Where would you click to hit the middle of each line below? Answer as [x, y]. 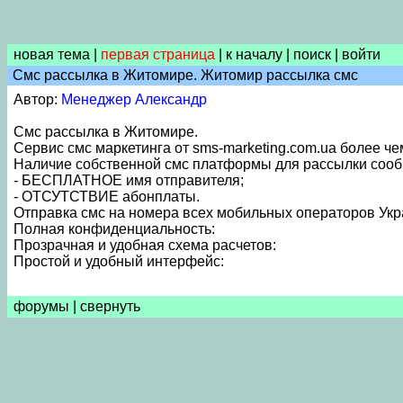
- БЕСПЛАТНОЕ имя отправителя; [129, 180]
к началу [254, 54]
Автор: [37, 99]
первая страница [158, 54]
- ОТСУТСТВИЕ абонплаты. [107, 197]
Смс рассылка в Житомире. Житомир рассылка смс [184, 75]
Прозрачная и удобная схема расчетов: [145, 245]
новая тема [52, 54]
